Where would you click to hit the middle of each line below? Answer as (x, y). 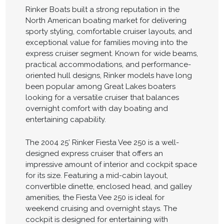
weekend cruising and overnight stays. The (101, 208)
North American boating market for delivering (106, 21)
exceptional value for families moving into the (106, 43)
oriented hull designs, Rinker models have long (108, 76)
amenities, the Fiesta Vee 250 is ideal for (95, 197)
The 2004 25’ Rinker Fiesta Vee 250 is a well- (102, 142)
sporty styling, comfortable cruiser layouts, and (108, 32)
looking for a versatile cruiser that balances (102, 98)
